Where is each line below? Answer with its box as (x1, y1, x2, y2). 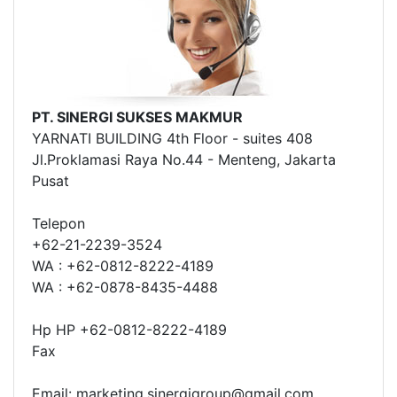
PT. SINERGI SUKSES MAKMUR (32, 108, 243, 126)
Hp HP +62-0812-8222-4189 (32, 321, 227, 339)
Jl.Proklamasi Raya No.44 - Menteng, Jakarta (32, 151, 336, 168)
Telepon (32, 214, 85, 232)
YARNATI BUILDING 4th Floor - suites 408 (32, 129, 313, 147)
